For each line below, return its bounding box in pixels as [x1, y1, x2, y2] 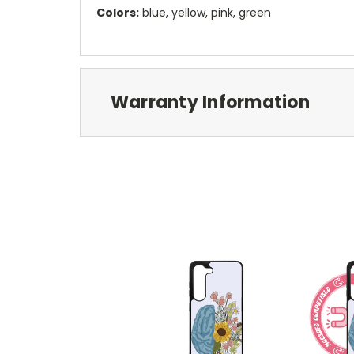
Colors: [96, 5, 139, 21]
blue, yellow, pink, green [139, 5, 271, 21]
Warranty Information [110, 90, 310, 115]
